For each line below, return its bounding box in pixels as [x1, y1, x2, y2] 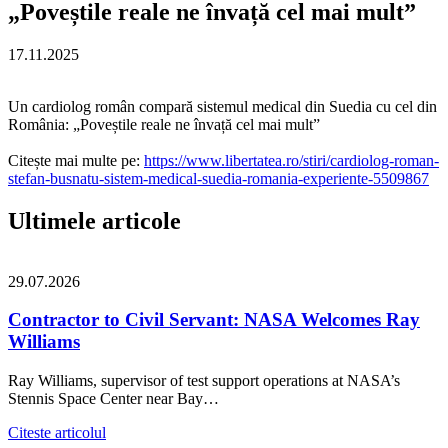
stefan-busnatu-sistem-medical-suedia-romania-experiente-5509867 [8, 169, 429, 187]
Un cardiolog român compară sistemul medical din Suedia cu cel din [8, 97, 437, 115]
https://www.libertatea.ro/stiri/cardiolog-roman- [144, 151, 439, 169]
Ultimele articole [8, 207, 181, 234]
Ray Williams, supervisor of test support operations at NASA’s [8, 372, 400, 390]
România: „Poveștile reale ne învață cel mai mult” [8, 115, 320, 133]
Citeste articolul [8, 424, 106, 442]
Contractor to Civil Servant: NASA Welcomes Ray [8, 309, 420, 331]
